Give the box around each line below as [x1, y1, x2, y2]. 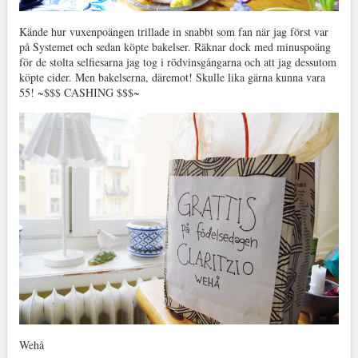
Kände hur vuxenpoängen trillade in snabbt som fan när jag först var [18, 24, 328, 40]
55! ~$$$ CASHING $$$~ [18, 85, 140, 101]
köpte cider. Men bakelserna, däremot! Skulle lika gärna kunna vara [18, 70, 325, 86]
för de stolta [18, 54, 77, 70]
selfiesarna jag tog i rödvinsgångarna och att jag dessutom [76, 54, 336, 70]
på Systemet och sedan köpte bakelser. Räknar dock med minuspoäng [18, 39, 331, 55]
